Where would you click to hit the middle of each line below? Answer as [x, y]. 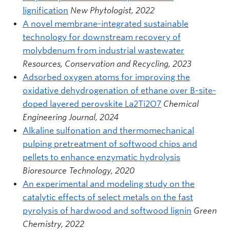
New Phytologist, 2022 [112, 10]
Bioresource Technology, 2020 [79, 170]
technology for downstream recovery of [102, 37]
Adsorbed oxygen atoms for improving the [106, 77]
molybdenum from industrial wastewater [103, 50]
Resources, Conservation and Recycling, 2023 [107, 64]
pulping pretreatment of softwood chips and [110, 144]
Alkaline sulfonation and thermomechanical [108, 130]
